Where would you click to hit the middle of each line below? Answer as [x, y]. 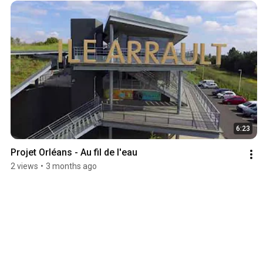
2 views [24, 166]
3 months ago [71, 166]
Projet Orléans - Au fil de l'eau [74, 153]
